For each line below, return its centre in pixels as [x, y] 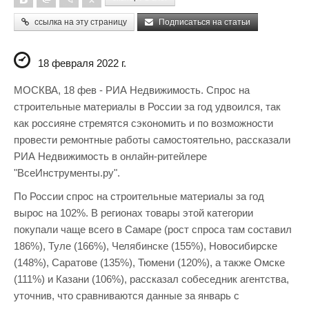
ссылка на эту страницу [80, 22]
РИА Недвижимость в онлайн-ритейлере [110, 156]
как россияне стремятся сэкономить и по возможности [143, 123]
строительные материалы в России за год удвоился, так [147, 107]
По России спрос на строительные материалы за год [139, 196]
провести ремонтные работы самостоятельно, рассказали [152, 140]
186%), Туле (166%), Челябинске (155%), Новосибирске [146, 246]
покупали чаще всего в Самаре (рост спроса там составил [153, 229]
